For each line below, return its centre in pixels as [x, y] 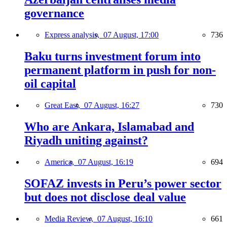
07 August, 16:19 [106, 162]
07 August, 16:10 [125, 218]
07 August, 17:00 [131, 35]
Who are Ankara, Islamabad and [109, 126]
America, [61, 162]
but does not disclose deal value [105, 197]
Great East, [64, 105]
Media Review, [71, 218]
